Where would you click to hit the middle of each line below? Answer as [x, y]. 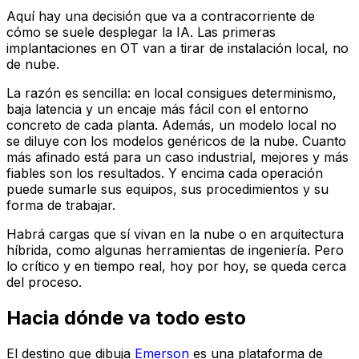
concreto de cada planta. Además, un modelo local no [171, 125]
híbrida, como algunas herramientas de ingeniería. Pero [175, 250]
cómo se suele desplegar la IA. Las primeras [141, 32]
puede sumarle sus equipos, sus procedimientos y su [167, 190]
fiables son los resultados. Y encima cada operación [165, 173]
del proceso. [44, 282]
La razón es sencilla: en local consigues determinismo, [171, 93]
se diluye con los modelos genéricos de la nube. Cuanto [176, 141]
